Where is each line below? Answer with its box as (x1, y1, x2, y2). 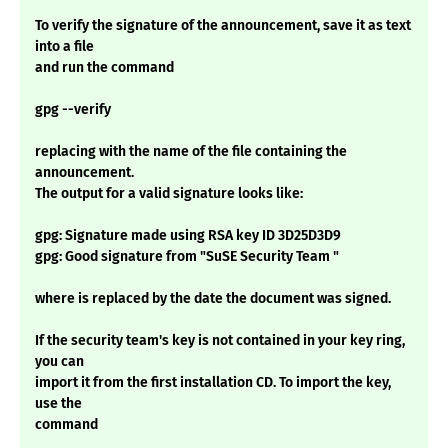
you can (35, 353, 84, 371)
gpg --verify (35, 101, 111, 119)
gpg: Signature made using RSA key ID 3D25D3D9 (35, 227, 341, 245)
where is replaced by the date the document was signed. (35, 290, 391, 308)
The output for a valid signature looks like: (35, 185, 303, 203)
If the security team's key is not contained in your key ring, (35, 332, 405, 350)
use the (35, 395, 82, 413)
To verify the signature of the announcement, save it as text (35, 17, 411, 35)
